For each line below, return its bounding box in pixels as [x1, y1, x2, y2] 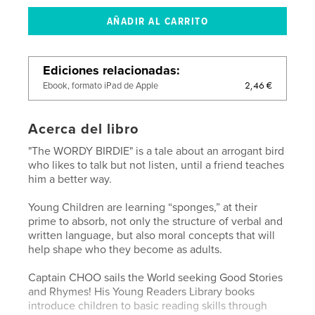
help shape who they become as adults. [28, 242, 223, 257]
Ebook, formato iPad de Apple [43, 79, 159, 91]
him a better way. [28, 172, 112, 186]
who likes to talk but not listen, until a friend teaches [28, 157, 285, 172]
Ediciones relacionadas [43, 62, 177, 78]
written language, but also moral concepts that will [28, 228, 276, 243]
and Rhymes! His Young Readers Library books [28, 284, 255, 299]
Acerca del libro [28, 120, 139, 138]
